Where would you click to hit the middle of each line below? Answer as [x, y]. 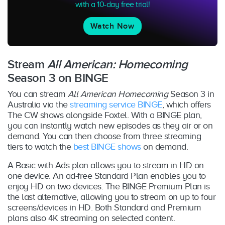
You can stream [38, 94]
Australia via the [39, 104]
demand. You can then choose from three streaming [104, 136]
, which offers [186, 104]
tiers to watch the [40, 146]
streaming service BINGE [116, 104]
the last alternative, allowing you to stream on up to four [111, 197]
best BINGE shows [107, 146]
